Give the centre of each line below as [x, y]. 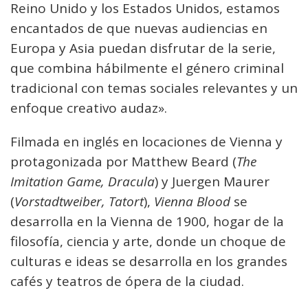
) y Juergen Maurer [212, 181]
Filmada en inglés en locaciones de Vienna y [146, 142]
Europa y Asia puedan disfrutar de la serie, [143, 48]
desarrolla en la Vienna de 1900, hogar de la [147, 221]
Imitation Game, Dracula [82, 181]
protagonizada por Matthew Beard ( [123, 162]
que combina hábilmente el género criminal [147, 68]
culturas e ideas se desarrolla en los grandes [149, 261]
